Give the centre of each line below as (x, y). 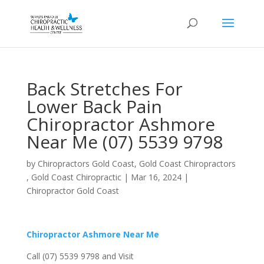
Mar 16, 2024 (156, 177)
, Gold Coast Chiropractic (74, 177)
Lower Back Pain (94, 106)
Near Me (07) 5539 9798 (124, 142)
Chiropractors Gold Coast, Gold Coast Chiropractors (136, 164)
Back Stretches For (104, 89)
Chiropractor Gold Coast (72, 191)
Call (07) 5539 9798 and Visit (80, 256)
